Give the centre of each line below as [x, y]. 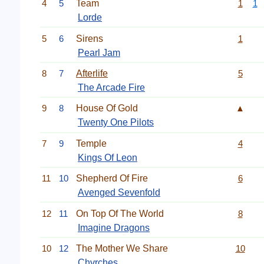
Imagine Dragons [114, 227]
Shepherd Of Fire [112, 179]
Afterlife [92, 73]
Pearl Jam [99, 52]
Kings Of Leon [108, 157]
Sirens [90, 38]
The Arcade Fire [111, 88]
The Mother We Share [122, 248]
